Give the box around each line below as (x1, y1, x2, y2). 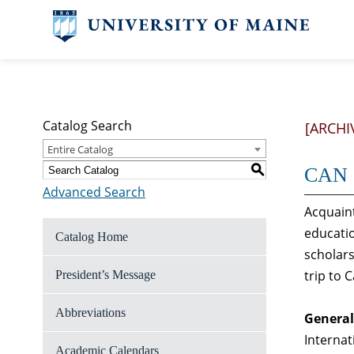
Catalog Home (55, 230, 128, 243)
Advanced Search (43, 183, 145, 201)
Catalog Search (43, 117, 132, 134)
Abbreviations (55, 306, 126, 319)
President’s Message (55, 268, 156, 281)
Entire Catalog (47, 142, 113, 156)
